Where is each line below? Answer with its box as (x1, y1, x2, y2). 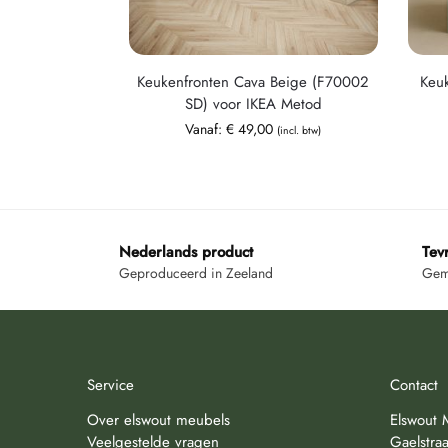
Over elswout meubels (87, 408, 230, 431)
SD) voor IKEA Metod (184, 92, 322, 115)
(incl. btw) (277, 122, 322, 138)
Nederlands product (119, 240, 253, 263)
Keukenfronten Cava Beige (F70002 (137, 70, 370, 93)
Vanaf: (185, 118, 227, 139)
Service (87, 374, 134, 397)
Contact (389, 374, 438, 397)
